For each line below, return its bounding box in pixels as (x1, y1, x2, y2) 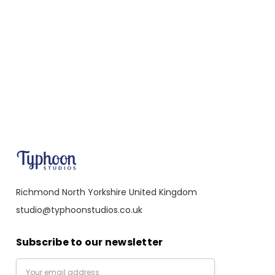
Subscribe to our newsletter (15, 235, 163, 250)
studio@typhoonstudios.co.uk (15, 203, 142, 216)
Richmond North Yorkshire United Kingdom (15, 185, 197, 198)
